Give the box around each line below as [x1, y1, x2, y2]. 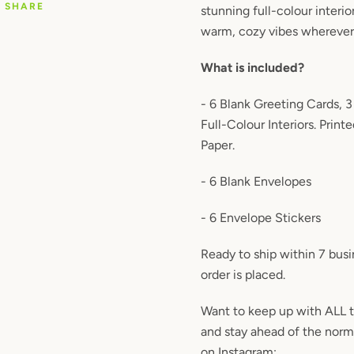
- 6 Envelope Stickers [200, 210, 321, 225]
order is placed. [200, 267, 285, 282]
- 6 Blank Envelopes [200, 174, 311, 189]
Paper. [200, 137, 235, 153]
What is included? [200, 60, 304, 75]
